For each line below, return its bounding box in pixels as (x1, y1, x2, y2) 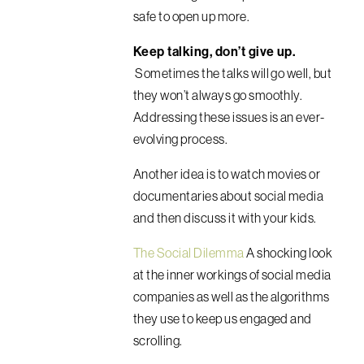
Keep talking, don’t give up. (133, 42, 296, 59)
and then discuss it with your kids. (133, 209, 319, 226)
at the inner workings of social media (133, 266, 331, 283)
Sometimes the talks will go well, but (133, 64, 332, 81)
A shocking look (244, 244, 333, 261)
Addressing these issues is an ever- (133, 108, 325, 125)
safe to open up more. (133, 7, 252, 24)
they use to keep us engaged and (133, 310, 312, 327)
